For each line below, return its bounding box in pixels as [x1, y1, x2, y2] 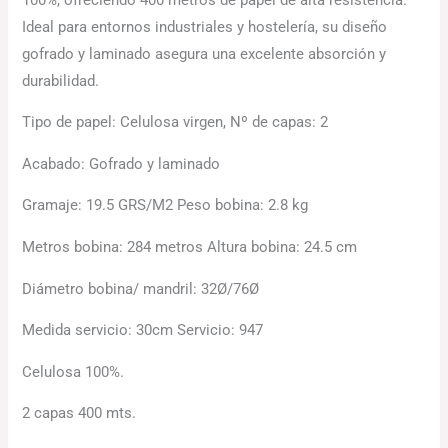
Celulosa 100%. [22, 362, 125, 381]
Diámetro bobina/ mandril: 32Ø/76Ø [22, 279, 260, 298]
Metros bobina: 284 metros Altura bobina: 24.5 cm [22, 238, 358, 257]
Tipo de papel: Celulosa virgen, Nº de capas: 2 [22, 113, 329, 132]
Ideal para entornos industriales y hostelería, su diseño [22, 17, 388, 36]
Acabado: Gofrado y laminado [22, 154, 221, 173]
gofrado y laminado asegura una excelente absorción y [22, 44, 387, 63]
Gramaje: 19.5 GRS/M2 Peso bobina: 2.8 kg [22, 196, 309, 215]
